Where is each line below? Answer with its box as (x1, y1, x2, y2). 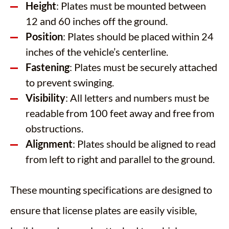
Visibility (26, 91, 65, 104)
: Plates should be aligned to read (73, 138, 216, 150)
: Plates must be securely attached (70, 61, 217, 73)
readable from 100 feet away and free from (26, 107, 214, 119)
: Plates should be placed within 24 (63, 30, 214, 42)
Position (26, 30, 63, 42)
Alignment (26, 138, 73, 150)
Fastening (26, 61, 70, 73)
